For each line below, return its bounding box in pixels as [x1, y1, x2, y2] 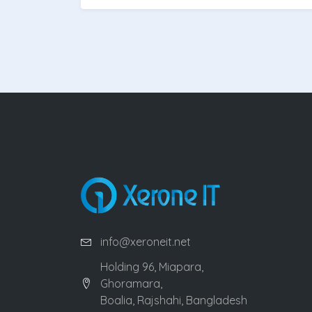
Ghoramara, [100, 276, 162, 290]
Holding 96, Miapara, [100, 259, 203, 274]
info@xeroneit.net [100, 234, 191, 249]
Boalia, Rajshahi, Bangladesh [100, 292, 247, 307]
